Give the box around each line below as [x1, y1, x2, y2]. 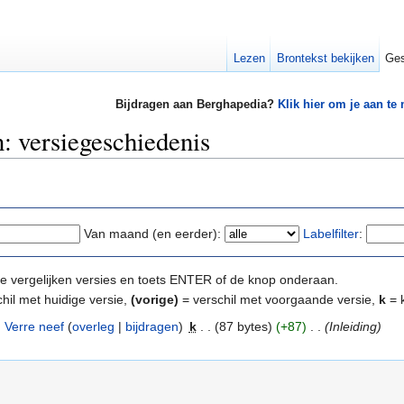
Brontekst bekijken [276, 51, 374, 65]
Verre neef [4, 318, 64, 334]
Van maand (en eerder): [84, 225, 221, 241]
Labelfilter [303, 225, 359, 241]
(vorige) [131, 291, 179, 307]
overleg [71, 318, 115, 334]
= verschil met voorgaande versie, [179, 291, 379, 307]
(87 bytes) [214, 318, 272, 334]
